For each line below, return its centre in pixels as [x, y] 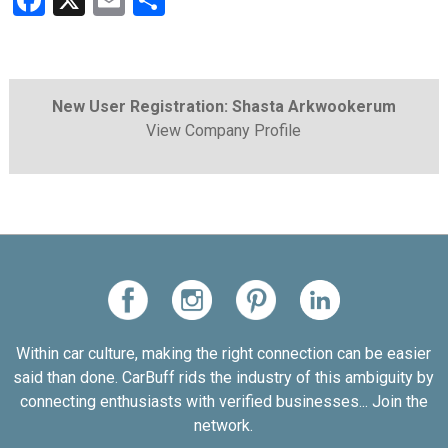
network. [224, 425]
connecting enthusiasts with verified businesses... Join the [223, 401]
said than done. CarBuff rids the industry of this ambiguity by [224, 377]
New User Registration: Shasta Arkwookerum [223, 106]
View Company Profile [224, 130]
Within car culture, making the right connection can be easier [224, 353]
